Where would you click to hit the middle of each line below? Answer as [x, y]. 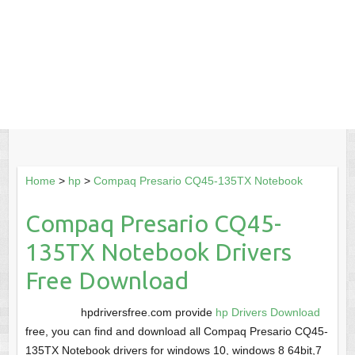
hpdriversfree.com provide [148, 313]
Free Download [107, 281]
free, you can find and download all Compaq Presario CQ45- [176, 332]
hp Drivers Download [267, 313]
